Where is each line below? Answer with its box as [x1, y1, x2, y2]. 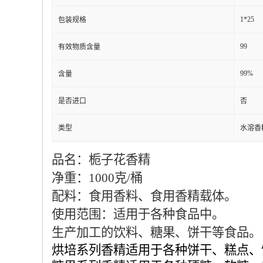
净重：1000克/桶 [52, 171, 143, 185]
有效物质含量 [58, 43, 100, 51]
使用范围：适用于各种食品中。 [52, 207, 224, 221]
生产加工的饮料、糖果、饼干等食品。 [52, 225, 261, 240]
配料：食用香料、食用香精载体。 [52, 189, 237, 203]
